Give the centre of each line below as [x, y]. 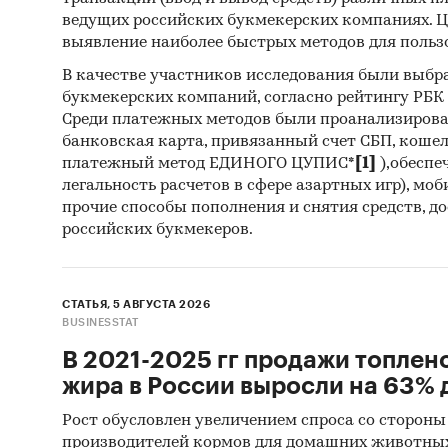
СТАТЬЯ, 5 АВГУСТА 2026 [136, 304]
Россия [400, 266]
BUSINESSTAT [100, 322]
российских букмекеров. [157, 229]
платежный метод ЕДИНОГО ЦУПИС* [208, 163]
